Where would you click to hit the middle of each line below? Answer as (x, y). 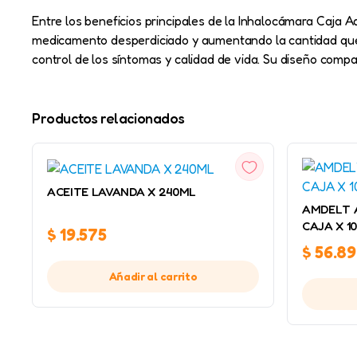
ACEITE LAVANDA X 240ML (122, 192)
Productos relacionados (108, 118)
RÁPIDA (149, 166)
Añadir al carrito (153, 276)
